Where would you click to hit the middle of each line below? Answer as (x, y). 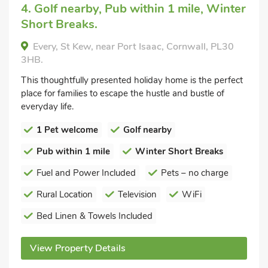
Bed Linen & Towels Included (95, 216)
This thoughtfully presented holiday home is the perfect (132, 80)
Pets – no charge (195, 173)
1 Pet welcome (67, 130)
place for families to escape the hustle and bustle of (123, 93)
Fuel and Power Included (86, 173)
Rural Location (65, 194)
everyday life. (47, 106)
